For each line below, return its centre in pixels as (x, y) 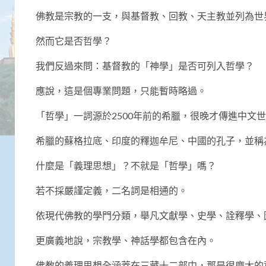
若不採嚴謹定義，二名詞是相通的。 (112, 190)
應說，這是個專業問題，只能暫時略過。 (121, 90)
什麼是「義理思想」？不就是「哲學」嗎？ (126, 165)
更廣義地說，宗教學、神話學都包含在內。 (126, 240)
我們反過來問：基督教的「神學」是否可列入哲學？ (145, 65)
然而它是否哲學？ (74, 40)
